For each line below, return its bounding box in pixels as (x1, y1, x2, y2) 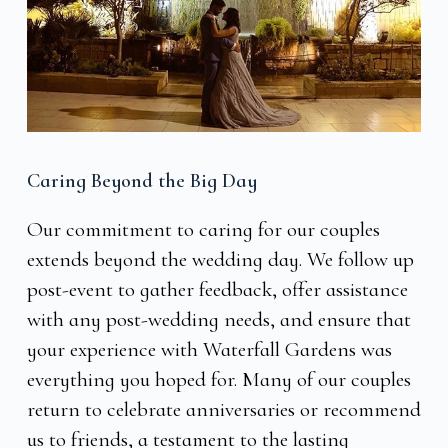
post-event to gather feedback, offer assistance (26, 276, 408, 302)
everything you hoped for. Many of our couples (26, 366, 411, 392)
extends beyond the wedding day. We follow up (26, 246, 414, 272)
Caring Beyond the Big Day (26, 168, 257, 193)
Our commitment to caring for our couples (26, 216, 380, 242)
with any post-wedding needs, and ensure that (26, 306, 411, 332)
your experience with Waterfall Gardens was (26, 336, 392, 362)
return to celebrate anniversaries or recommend (26, 396, 421, 422)
